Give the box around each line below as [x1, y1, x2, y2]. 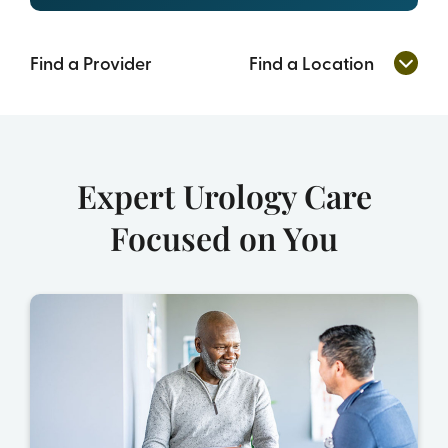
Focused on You [110, 216, 338, 260]
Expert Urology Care [76, 174, 372, 218]
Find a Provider [29, 50, 152, 76]
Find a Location [249, 50, 375, 76]
